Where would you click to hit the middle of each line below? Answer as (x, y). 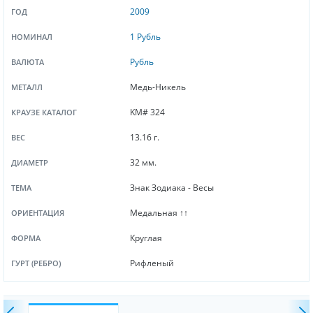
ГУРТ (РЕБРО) (36, 263)
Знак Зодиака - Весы (172, 187)
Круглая (146, 238)
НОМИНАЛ (32, 36)
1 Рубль (146, 36)
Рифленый (152, 263)
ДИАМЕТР (30, 162)
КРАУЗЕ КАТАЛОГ (44, 112)
